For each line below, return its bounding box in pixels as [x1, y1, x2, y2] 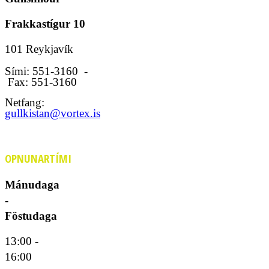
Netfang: [5, 95, 44, 109]
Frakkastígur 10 [5, 17, 85, 30]
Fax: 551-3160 [5, 75, 77, 88]
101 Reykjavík [5, 42, 73, 55]
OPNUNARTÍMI [5, 151, 71, 166]
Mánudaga [5, 178, 59, 191]
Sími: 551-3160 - [5, 64, 88, 77]
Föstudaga [5, 210, 57, 222]
